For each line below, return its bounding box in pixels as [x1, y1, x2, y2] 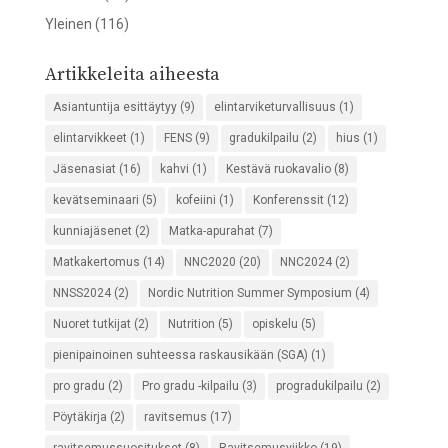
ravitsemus [143, 410, 207, 425]
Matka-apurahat [168, 224, 255, 239]
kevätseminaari [52, 193, 139, 208]
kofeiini [175, 193, 216, 208]
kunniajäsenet [52, 224, 132, 239]
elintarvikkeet [52, 131, 127, 146]
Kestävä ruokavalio [225, 162, 331, 177]
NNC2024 [279, 255, 332, 270]
